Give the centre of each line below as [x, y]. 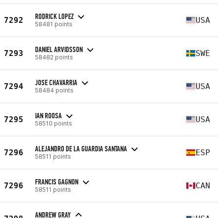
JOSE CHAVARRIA [56, 82]
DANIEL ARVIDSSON [59, 49]
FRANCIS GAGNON [57, 182]
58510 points [54, 123]
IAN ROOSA [48, 115]
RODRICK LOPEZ [54, 16]
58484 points [54, 90]
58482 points [54, 57]
